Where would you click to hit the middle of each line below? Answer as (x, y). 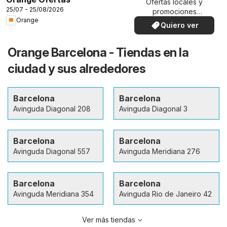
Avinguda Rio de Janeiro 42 (165, 194)
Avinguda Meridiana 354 (53, 194)
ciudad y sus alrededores (77, 68)
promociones (174, 12)
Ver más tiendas (108, 219)
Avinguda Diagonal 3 (153, 108)
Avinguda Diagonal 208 (52, 108)
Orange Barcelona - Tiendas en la (98, 52)
